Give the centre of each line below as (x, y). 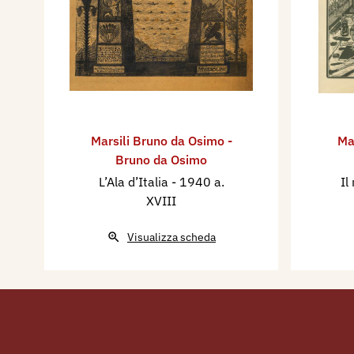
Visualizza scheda (171, 237)
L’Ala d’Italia (135, 181)
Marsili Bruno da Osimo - (161, 140)
